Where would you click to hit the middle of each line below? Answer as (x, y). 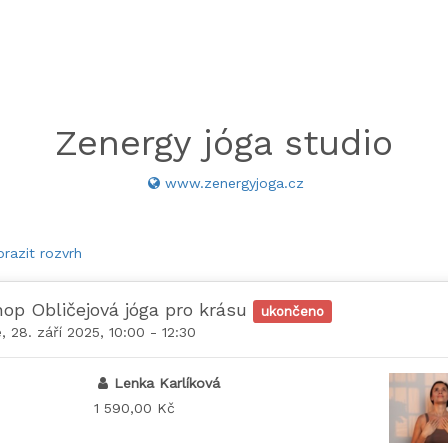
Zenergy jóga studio (224, 143)
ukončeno (293, 311)
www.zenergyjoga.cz (234, 183)
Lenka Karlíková (167, 383)
